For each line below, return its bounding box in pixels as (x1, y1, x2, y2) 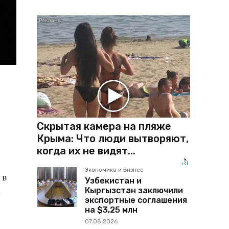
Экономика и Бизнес (85, 166, 143, 173)
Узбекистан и (85, 175, 142, 186)
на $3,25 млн (85, 204, 138, 215)
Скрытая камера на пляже (37, 120, 171, 132)
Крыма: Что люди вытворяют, (37, 132, 189, 145)
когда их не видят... (37, 144, 135, 157)
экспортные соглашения (85, 195, 187, 205)
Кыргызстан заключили (85, 185, 183, 195)
